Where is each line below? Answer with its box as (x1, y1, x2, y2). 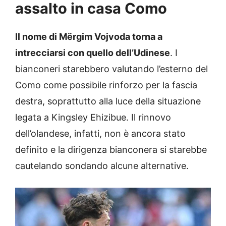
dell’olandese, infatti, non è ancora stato (15, 128, 186, 139)
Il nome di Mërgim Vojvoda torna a (15, 31, 162, 42)
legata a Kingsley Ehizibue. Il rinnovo (15, 111, 171, 123)
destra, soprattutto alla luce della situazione (15, 95, 201, 106)
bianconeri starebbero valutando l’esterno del (15, 63, 208, 74)
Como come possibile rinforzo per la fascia (15, 79, 197, 90)
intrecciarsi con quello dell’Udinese (15, 47, 170, 58)
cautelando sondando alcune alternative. (15, 160, 189, 171)
